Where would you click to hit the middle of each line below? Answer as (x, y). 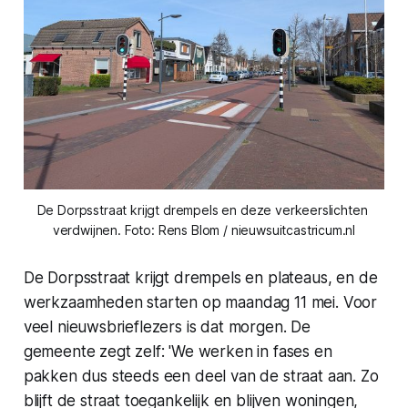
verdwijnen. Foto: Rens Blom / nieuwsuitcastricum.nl (204, 229)
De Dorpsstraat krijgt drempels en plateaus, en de (200, 277)
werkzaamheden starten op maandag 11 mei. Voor (200, 302)
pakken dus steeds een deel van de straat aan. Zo (201, 376)
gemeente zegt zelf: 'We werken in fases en (178, 351)
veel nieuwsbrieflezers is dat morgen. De (167, 326)
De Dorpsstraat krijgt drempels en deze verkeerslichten (202, 209)
